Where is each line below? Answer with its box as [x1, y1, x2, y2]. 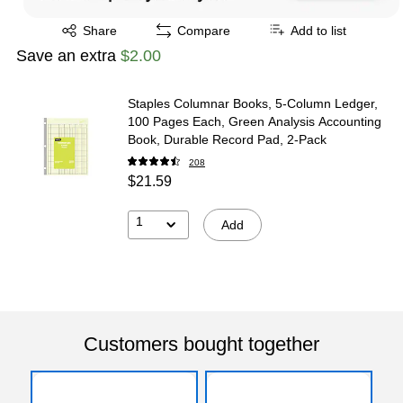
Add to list [291, 22, 346, 38]
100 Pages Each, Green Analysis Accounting [128, 113, 381, 129]
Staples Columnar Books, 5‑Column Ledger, [128, 95, 378, 111]
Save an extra [16, 46, 121, 65]
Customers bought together [84, 332, 319, 355]
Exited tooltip [41, 16, 114, 31]
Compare [177, 22, 230, 38]
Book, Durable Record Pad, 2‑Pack [128, 131, 327, 147]
